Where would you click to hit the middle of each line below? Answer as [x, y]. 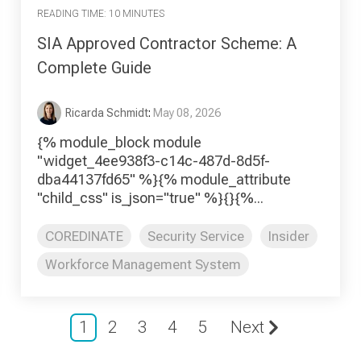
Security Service [196, 236]
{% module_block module [119, 142]
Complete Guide [94, 67]
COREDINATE [84, 236]
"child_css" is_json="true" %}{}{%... [150, 197]
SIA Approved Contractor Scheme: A [167, 43]
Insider [289, 236]
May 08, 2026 [187, 112]
